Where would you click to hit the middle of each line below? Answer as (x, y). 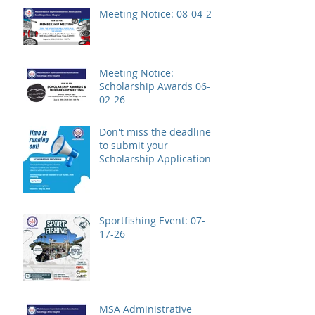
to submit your (134, 145)
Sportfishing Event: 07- (145, 220)
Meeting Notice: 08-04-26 (197, 13)
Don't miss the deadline (155, 131)
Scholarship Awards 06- (155, 86)
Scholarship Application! (156, 158)
